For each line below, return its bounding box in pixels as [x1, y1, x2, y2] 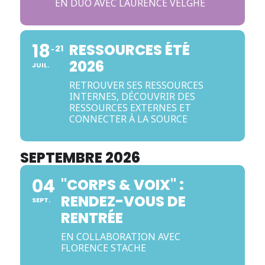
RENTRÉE [60, 208, 123, 228]
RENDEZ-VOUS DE [60, 192, 186, 211]
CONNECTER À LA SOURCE [69, 112, 188, 125]
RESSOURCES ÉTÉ [69, 40, 190, 60]
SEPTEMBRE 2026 [20, 148, 140, 167]
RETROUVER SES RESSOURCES [69, 79, 203, 92]
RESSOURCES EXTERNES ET [69, 101, 191, 114]
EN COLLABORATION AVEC [60, 230, 180, 243]
